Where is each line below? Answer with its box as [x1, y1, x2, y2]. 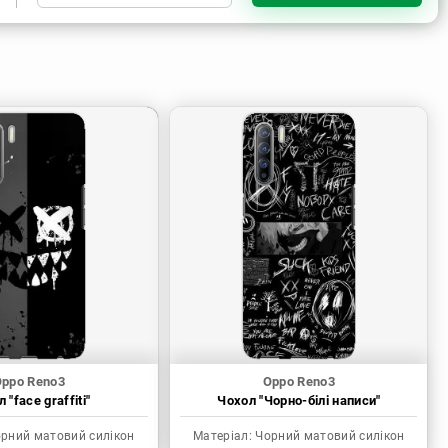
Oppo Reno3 [262, 374, 336, 390]
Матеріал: [193, 429, 253, 444]
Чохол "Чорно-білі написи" [217, 393, 381, 409]
